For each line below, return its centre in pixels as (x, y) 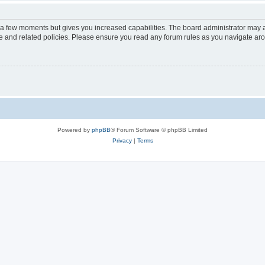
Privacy (122, 140)
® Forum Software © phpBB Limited (159, 130)
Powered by (75, 130)
